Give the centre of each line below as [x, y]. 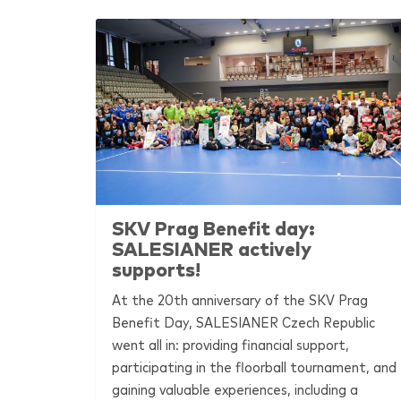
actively [272, 250]
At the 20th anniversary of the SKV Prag [239, 300]
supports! [156, 270]
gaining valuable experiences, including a [235, 390]
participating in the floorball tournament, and [254, 367]
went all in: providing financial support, [230, 345]
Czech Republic [326, 323]
